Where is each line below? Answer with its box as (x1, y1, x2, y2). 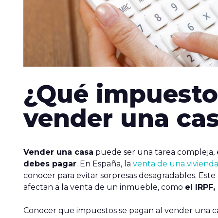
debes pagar (23, 159, 76, 168)
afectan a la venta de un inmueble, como (23, 182, 185, 192)
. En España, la (76, 159, 133, 168)
